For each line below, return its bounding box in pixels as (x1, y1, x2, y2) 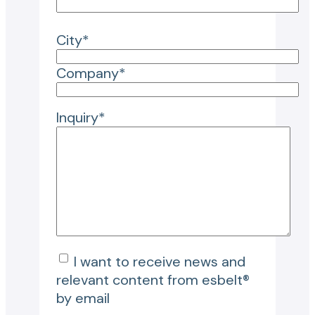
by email (56, 289, 110, 308)
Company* (56, 64, 126, 83)
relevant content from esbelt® (56, 271, 250, 290)
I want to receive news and (74, 252, 245, 271)
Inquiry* (56, 108, 105, 127)
